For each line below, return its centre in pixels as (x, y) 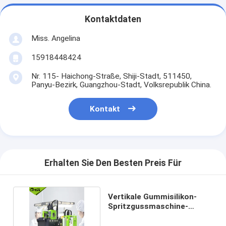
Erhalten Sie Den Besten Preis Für (113, 163)
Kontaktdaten (113, 19)
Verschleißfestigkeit (147, 216)
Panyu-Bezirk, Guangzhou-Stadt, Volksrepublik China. (121, 84)
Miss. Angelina (55, 38)
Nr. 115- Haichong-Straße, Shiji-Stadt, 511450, (111, 76)
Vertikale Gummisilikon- (153, 196)
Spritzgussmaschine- (148, 206)
